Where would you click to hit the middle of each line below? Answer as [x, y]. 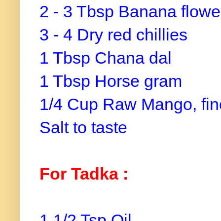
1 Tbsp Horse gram [111, 81]
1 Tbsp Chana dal [108, 58]
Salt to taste [86, 128]
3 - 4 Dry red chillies [116, 35]
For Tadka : [84, 174]
